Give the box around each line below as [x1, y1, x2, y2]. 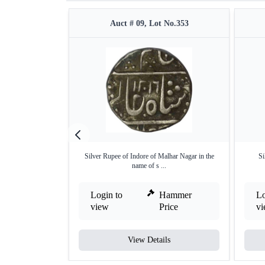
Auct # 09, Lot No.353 [109, 19, 189, 28]
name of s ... [132, 161, 166, 170]
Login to [91, 190, 122, 201]
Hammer [159, 190, 192, 201]
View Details [128, 235, 170, 245]
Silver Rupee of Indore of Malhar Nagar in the [84, 152, 214, 161]
